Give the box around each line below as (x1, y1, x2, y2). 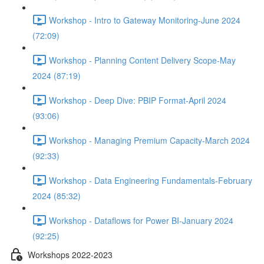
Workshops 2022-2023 (28, 248, 113, 260)
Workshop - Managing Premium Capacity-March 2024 (49, 134, 250, 146)
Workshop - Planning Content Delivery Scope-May (49, 54, 236, 66)
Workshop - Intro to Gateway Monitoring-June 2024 (49, 14, 240, 26)
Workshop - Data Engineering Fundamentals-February (49, 174, 252, 186)
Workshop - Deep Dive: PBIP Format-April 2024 (49, 94, 226, 106)
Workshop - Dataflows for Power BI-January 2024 (49, 214, 233, 226)
